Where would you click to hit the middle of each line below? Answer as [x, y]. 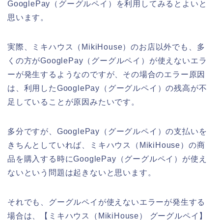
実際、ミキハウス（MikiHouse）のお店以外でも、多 [106, 47]
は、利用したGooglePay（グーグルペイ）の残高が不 [107, 88]
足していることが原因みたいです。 [73, 102]
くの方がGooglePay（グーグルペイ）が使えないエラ [107, 60]
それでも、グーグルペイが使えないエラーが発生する [107, 202]
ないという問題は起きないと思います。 [82, 172]
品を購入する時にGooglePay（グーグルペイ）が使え [107, 159]
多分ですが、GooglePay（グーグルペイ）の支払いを [107, 131]
